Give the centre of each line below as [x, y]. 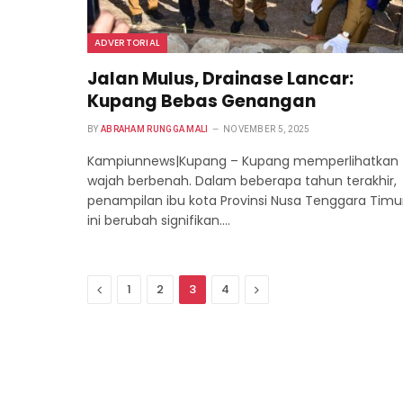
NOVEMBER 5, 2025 [266, 129]
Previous [129, 288]
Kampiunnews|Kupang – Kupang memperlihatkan [243, 161]
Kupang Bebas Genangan [201, 101]
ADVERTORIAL [128, 42]
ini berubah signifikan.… [159, 220]
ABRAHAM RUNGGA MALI [154, 129]
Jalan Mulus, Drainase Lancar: [220, 78]
